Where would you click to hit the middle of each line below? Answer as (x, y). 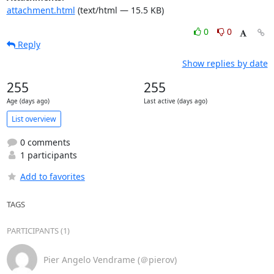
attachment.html (41, 10)
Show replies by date (225, 63)
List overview (34, 119)
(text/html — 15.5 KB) (119, 10)
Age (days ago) (28, 101)
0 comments (44, 142)
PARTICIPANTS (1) (38, 231)
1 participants (47, 155)
